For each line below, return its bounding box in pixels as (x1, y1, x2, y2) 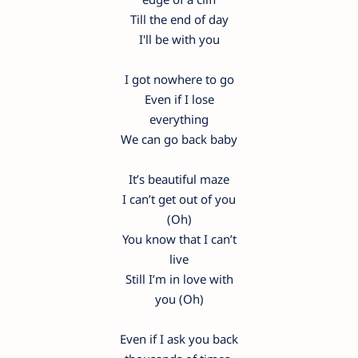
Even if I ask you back (120, 331, 238, 348)
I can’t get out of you (122, 191, 236, 208)
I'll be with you (138, 31, 220, 48)
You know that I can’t (121, 231, 237, 248)
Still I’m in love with (125, 271, 233, 288)
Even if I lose (144, 91, 214, 108)
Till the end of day (129, 11, 229, 28)
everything (149, 111, 209, 128)
